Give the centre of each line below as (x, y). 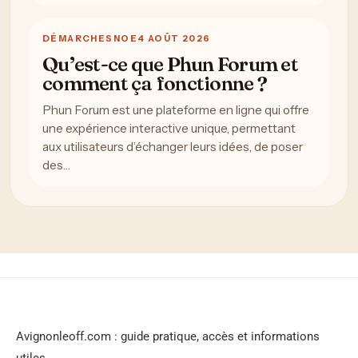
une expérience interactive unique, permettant (169, 128)
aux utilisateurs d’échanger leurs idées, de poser (173, 146)
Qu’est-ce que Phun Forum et (170, 64)
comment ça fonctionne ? (155, 83)
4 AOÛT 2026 (174, 38)
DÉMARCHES (78, 38)
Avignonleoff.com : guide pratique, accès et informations (168, 336)
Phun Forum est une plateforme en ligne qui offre (176, 109)
